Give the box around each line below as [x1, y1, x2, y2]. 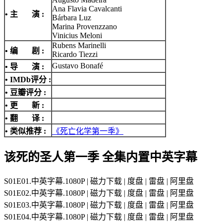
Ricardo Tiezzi [52, 50, 98, 58]
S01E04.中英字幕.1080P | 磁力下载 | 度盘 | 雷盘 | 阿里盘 [4, 212, 194, 221]
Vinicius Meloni [52, 31, 102, 40]
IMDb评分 [10, 75, 47, 84]
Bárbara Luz [52, 13, 91, 22]
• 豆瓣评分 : [5, 88, 46, 97]
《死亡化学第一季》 [52, 126, 123, 135]
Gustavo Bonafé [52, 61, 103, 70]
